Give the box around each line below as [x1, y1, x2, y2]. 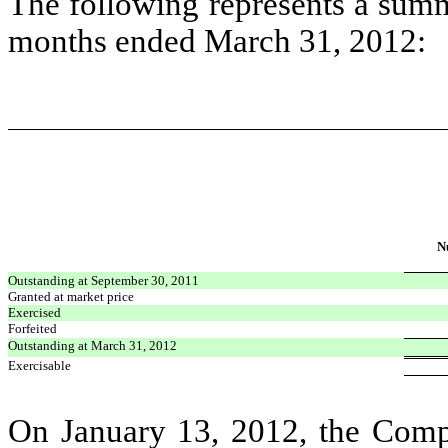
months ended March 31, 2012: [8, 22, 426, 59]
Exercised [8, 304, 61, 320]
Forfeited [8, 320, 57, 336]
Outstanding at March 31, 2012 [8, 337, 177, 353]
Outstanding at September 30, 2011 [8, 272, 199, 288]
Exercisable [8, 357, 71, 373]
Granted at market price [8, 288, 134, 304]
